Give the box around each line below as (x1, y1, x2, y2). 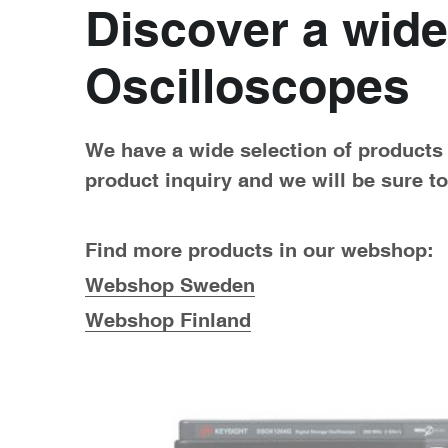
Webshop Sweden (84, 272, 255, 296)
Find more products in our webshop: (84, 237, 434, 261)
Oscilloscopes (84, 57, 410, 113)
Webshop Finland (84, 307, 251, 331)
